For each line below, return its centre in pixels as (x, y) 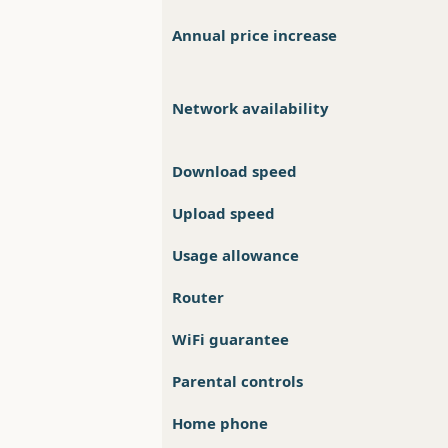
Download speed (234, 171)
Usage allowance (235, 255)
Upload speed (223, 213)
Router (198, 297)
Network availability (250, 108)
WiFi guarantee (230, 339)
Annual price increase (254, 35)
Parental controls (237, 381)
